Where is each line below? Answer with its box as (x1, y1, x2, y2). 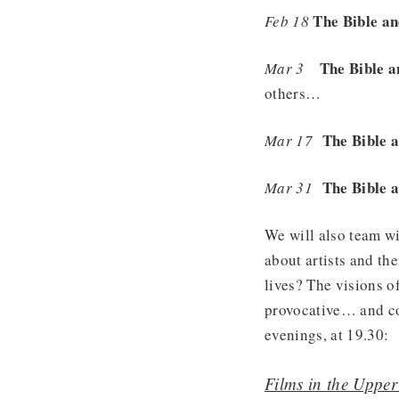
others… (265, 82, 322, 103)
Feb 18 (265, 10, 310, 31)
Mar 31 (265, 176, 313, 198)
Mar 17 (265, 129, 313, 151)
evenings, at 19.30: (265, 323, 389, 345)
